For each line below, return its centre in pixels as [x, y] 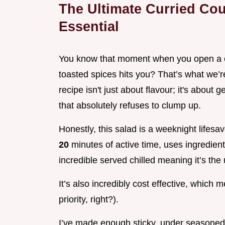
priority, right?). [89, 200]
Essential [89, 27]
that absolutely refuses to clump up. [130, 106]
